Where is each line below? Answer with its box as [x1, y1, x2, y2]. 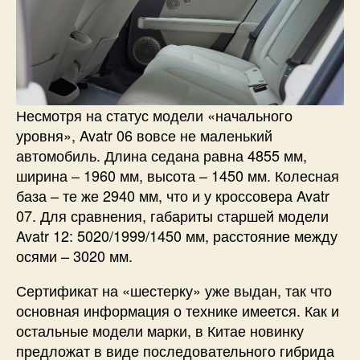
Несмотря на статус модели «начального [16, 104, 292, 126]
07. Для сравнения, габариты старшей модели [16, 205, 329, 227]
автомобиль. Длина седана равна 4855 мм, [16, 145, 307, 166]
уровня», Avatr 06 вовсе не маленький [16, 125, 272, 146]
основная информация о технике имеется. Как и [16, 300, 339, 321]
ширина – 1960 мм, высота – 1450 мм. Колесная [16, 165, 339, 186]
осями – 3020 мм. [16, 245, 133, 267]
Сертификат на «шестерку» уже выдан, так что [16, 280, 332, 301]
